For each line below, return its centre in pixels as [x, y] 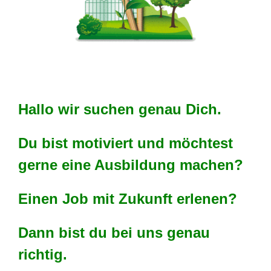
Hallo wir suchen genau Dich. [120, 109]
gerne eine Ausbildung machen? [133, 165]
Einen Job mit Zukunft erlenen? [128, 199]
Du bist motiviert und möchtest [126, 143]
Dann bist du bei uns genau [114, 233]
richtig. [43, 254]
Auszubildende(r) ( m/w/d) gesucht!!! [108, 78]
